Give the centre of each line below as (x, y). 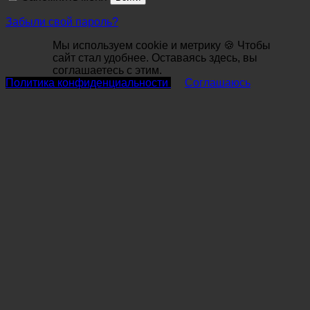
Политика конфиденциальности (87, 82)
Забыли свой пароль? (62, 21)
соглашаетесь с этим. (107, 70)
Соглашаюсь (218, 82)
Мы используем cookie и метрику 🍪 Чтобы (162, 45)
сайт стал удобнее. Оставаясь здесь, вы (155, 57)
